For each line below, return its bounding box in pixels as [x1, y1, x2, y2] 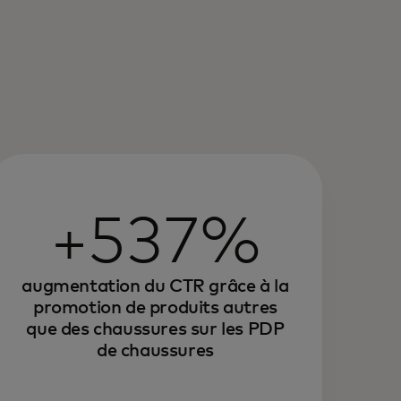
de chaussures [96, 342, 214, 360]
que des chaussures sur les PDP [26, 320, 285, 338]
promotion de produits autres [32, 299, 277, 317]
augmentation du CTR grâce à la [21, 277, 289, 295]
